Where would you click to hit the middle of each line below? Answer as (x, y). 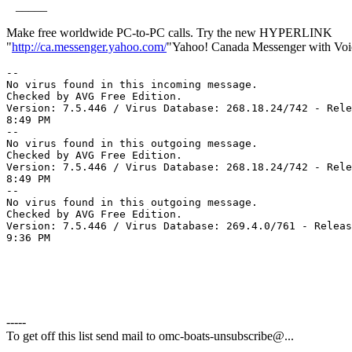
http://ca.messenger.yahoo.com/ (89, 46)
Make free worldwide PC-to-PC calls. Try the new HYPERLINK (169, 32)
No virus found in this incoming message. (132, 84)
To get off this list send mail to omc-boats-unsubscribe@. (147, 335)
